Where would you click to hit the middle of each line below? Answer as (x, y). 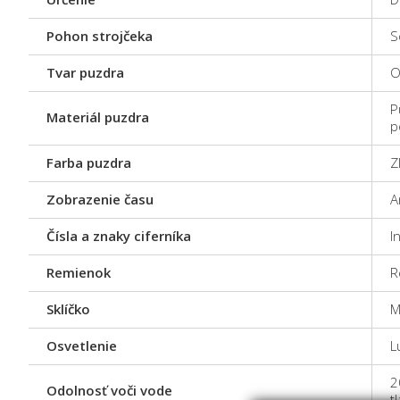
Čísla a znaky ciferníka (119, 236)
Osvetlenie (82, 346)
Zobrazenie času (100, 199)
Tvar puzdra (85, 72)
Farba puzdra (89, 162)
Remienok (79, 272)
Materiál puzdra (98, 117)
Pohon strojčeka (100, 36)
